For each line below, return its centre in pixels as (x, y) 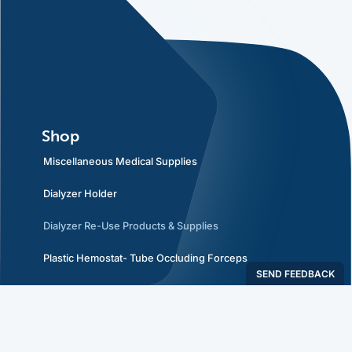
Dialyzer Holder (80, 193)
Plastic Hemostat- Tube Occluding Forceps (145, 258)
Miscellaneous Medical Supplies (120, 161)
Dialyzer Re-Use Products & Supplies (130, 225)
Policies (70, 314)
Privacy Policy (75, 339)
